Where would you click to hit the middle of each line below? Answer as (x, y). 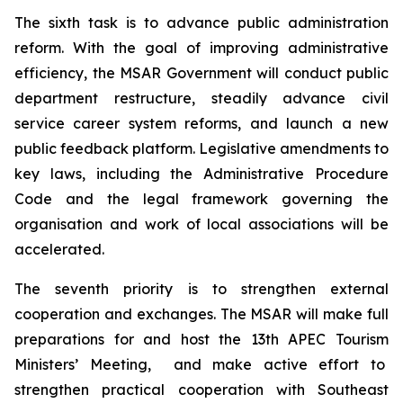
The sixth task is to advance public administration (201, 22)
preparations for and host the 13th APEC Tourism (201, 339)
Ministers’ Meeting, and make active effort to (201, 364)
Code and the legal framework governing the (201, 199)
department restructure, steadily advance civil (201, 98)
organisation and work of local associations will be (201, 224)
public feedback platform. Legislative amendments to (201, 148)
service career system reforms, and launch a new (201, 123)
